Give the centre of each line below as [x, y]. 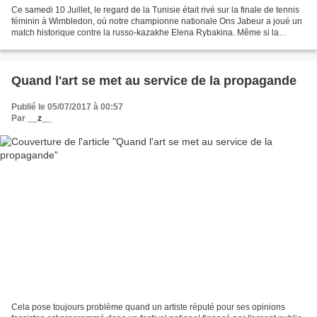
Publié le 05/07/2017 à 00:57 [67, 106]
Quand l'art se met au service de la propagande [154, 80]
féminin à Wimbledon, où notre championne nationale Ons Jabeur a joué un [157, 21]
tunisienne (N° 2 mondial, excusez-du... [87, 44]
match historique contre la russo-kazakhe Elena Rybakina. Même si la [145, 32]
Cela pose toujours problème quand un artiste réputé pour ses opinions [148, 307]
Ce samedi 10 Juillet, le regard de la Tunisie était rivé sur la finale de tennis [155, 10]
